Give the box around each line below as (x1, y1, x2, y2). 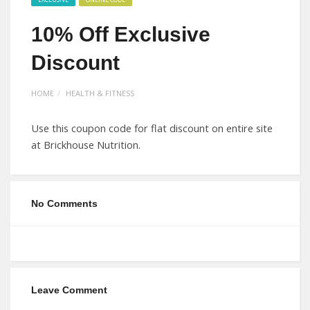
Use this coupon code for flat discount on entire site (31, 122, 273, 135)
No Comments (31, 198, 98, 209)
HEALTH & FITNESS (66, 88, 134, 98)
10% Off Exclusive (31, 23, 210, 46)
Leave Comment (31, 284, 107, 295)
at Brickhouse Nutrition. (31, 138, 140, 152)
